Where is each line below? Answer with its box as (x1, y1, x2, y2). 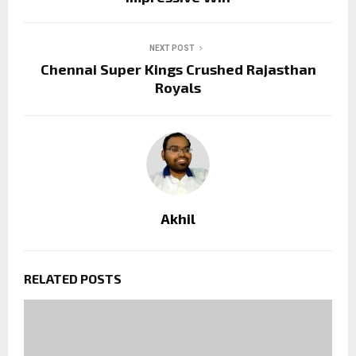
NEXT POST (149, 43, 195, 52)
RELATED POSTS (24, 270, 122, 286)
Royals (155, 78, 201, 96)
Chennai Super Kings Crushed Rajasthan (40, 60, 316, 78)
